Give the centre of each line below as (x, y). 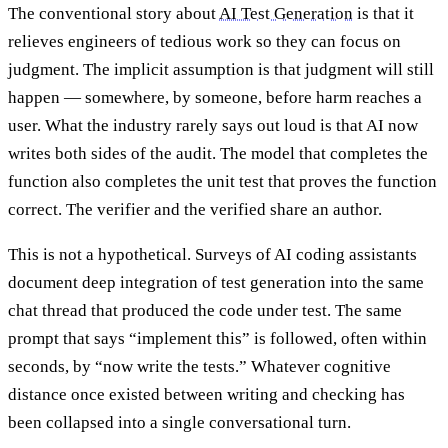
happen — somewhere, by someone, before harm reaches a (215, 97)
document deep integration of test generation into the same (216, 282)
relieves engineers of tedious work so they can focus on (204, 41)
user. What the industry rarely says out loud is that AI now (213, 125)
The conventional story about (113, 13)
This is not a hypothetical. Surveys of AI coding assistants (212, 254)
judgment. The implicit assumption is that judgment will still (221, 69)
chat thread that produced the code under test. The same (205, 310)
